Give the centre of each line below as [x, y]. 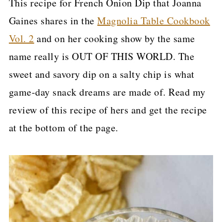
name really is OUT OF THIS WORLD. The [102, 56]
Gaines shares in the [53, 21]
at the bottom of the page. [63, 128]
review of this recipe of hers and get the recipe [108, 110]
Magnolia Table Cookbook [154, 21]
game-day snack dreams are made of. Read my [107, 92]
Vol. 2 [21, 38]
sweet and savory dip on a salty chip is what [102, 74]
